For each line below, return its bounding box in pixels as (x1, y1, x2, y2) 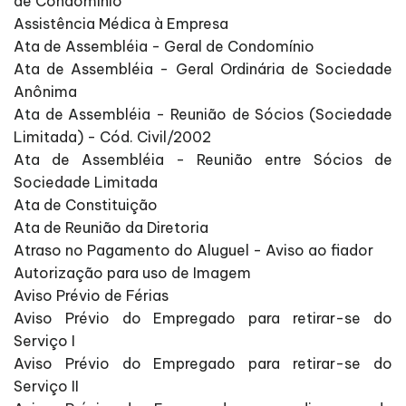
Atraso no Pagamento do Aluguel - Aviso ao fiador (14, 241, 373, 260)
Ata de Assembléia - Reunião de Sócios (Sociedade (14, 105, 392, 124)
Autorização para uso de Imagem (14, 264, 251, 283)
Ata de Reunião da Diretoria (14, 218, 208, 237)
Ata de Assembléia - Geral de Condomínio (14, 37, 314, 56)
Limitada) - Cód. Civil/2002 (14, 128, 211, 147)
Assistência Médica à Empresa (14, 14, 228, 34)
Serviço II (14, 377, 79, 396)
